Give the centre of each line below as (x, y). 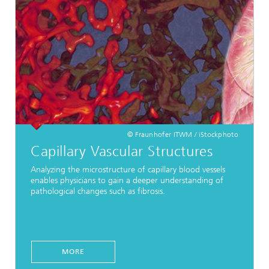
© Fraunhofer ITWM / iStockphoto (183, 134)
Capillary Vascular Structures (122, 151)
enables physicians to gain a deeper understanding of (127, 180)
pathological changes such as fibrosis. (98, 191)
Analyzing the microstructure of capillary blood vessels (128, 169)
